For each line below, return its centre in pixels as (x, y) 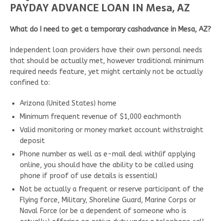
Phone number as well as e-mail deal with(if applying (108, 154)
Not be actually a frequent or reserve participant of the (112, 189)
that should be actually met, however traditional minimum (107, 61)
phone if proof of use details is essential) (89, 176)
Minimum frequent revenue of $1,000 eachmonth (100, 116)
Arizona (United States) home (68, 103)
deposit (32, 141)
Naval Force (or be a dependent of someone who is (103, 211)
